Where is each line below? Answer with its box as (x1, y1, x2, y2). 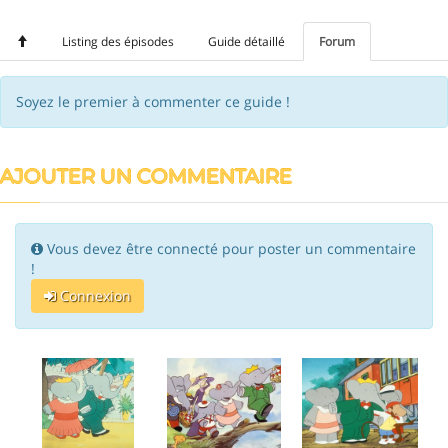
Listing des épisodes (62, 32, 174, 50)
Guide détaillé (208, 32, 285, 50)
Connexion (56, 285, 131, 305)
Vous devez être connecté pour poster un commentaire (43, 238, 416, 258)
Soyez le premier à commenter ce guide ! (16, 91, 290, 111)
